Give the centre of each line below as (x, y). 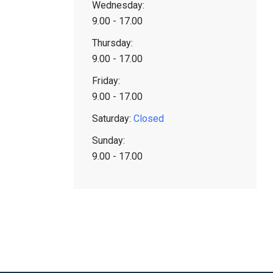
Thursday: (112, 43)
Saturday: (113, 119)
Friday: (106, 81)
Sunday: (108, 140)
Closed (149, 119)
